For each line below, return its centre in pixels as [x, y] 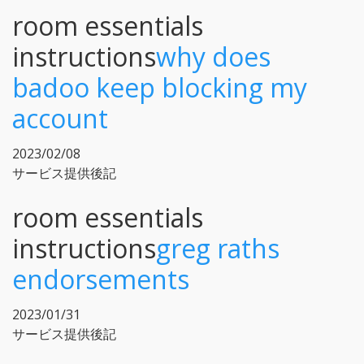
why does [213, 56]
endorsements [101, 279]
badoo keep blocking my [160, 87]
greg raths [218, 248]
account [60, 118]
